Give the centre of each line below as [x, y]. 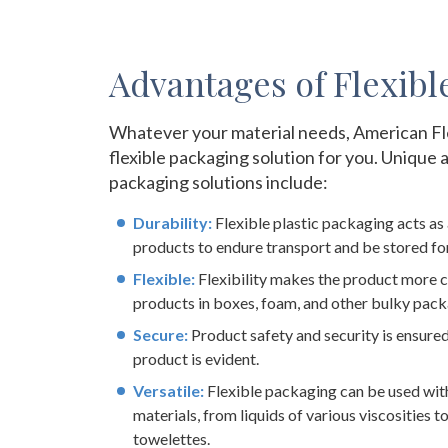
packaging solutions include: [218, 182]
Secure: [162, 334]
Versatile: [170, 390]
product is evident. [196, 358]
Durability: [174, 222]
